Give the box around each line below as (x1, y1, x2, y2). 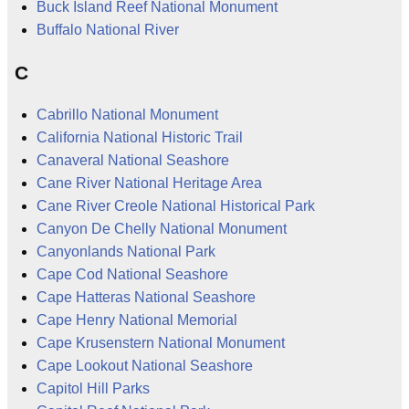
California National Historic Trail (37, 129, 243, 145)
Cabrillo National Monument (37, 106, 218, 122)
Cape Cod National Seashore (37, 266, 228, 282)
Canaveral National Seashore (37, 152, 229, 168)
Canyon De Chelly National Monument (37, 220, 287, 236)
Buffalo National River (37, 22, 179, 38)
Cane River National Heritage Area (37, 174, 262, 191)
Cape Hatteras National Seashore (37, 288, 256, 305)
